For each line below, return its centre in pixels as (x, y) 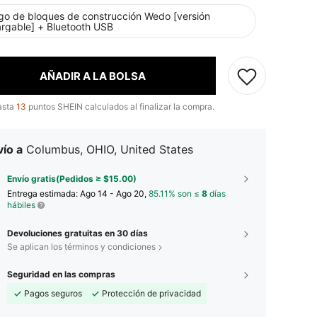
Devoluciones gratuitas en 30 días (77, 233)
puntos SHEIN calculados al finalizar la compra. (120, 106)
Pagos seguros (53, 293)
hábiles (21, 205)
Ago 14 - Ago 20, (114, 194)
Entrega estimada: (44, 194)
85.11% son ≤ (175, 194)
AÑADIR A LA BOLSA (92, 76)
